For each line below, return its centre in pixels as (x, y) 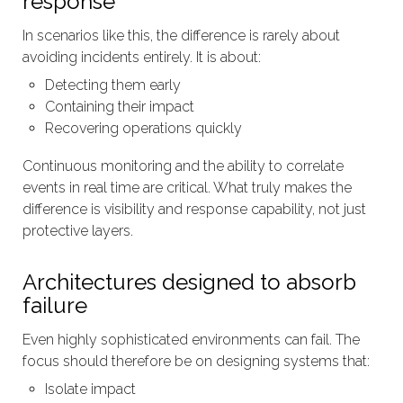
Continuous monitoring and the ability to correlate (183, 166)
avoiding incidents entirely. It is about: (142, 57)
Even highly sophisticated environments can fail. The (191, 339)
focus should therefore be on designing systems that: (196, 361)
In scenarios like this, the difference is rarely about (181, 35)
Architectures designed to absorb (189, 282)
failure (55, 306)
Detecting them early (113, 85)
